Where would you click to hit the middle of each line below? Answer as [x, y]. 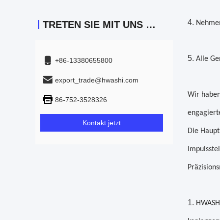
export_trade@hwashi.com [97, 80]
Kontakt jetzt [102, 123]
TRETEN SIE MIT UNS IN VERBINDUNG [151, 25]
